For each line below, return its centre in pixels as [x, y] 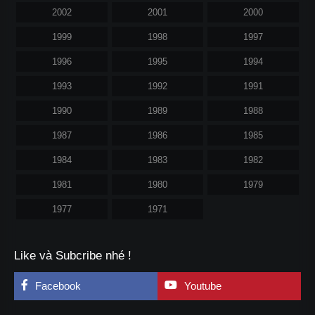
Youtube [203, 286]
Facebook [58, 286]
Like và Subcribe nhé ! [73, 256]
